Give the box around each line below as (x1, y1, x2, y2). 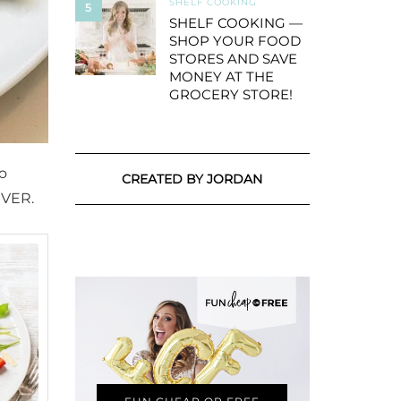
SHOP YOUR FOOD (168, 32, 301, 49)
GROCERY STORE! (168, 86, 293, 103)
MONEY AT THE (168, 68, 274, 85)
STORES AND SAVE (168, 50, 297, 67)
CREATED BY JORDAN (122, 171, 263, 187)
